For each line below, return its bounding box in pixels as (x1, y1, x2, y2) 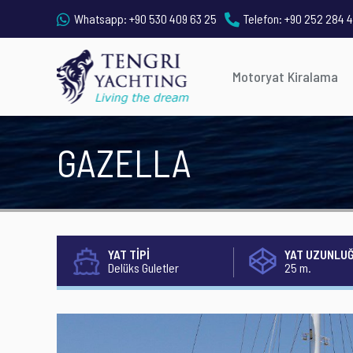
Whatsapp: (74, 11, 127, 26)
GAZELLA (57, 139, 191, 185)
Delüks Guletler (108, 260, 179, 275)
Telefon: (243, 11, 282, 26)
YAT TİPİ (108, 247, 150, 262)
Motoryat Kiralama (232, 68, 338, 85)
